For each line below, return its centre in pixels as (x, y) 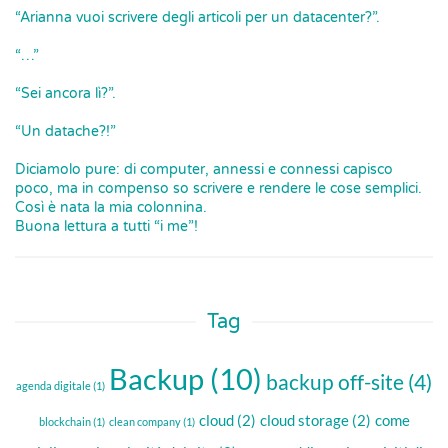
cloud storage (304, 420)
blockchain (64, 421)
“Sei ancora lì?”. (65, 93)
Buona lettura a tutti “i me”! (106, 226)
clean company (144, 421)
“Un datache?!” (65, 131)
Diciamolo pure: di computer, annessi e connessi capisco (204, 169)
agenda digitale (53, 385)
